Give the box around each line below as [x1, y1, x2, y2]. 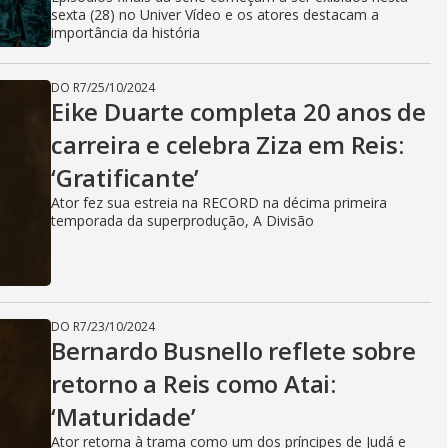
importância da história [51, 23, 200, 43]
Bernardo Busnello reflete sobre [51, 334, 416, 368]
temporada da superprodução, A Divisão [51, 211, 314, 231]
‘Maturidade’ [51, 400, 196, 434]
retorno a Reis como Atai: [51, 367, 336, 401]
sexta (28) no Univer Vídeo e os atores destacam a [51, 5, 379, 25]
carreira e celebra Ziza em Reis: [51, 128, 404, 162]
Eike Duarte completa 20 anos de [51, 95, 426, 129]
